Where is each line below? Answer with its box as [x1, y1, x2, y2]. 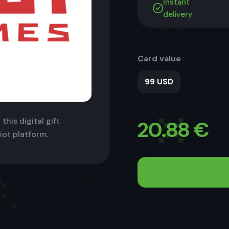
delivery [163, 9, 193, 19]
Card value [138, 53, 181, 64]
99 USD [145, 76, 173, 87]
